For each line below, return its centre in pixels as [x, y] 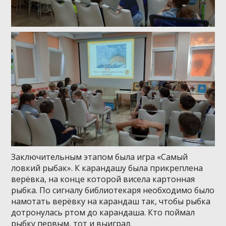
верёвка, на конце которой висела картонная [103, 179]
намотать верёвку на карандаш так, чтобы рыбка [111, 202]
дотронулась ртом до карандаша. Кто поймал [103, 213]
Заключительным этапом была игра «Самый [100, 157]
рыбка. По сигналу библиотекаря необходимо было [113, 190]
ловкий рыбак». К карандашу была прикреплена [107, 168]
